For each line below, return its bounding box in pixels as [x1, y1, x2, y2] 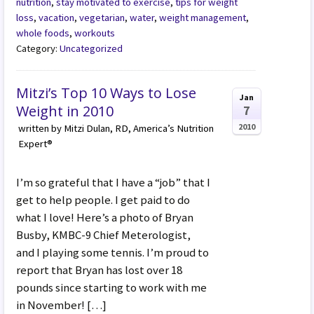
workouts [74, 26, 116, 39]
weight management [159, 11, 247, 24]
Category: [16, 41, 60, 55]
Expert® [18, 137, 53, 150]
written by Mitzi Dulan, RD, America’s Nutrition [18, 121, 214, 135]
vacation [39, 11, 75, 24]
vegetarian [79, 11, 125, 24]
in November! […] [16, 296, 107, 313]
